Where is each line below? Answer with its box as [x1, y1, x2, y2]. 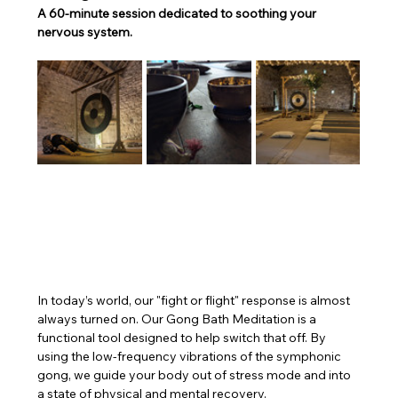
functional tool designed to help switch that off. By [37, 330, 330, 346]
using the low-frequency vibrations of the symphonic [37, 348, 345, 365]
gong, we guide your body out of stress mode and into [37, 367, 354, 384]
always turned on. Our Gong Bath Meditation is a [37, 311, 320, 328]
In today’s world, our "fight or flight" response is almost [37, 292, 354, 309]
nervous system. [37, 24, 133, 41]
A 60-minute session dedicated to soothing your [37, 5, 320, 22]
